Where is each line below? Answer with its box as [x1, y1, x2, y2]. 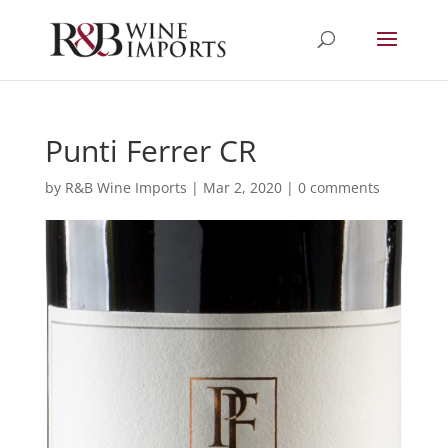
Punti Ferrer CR [44, 130, 257, 171]
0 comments [297, 178, 380, 197]
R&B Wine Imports [64, 178, 187, 197]
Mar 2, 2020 [202, 178, 282, 197]
